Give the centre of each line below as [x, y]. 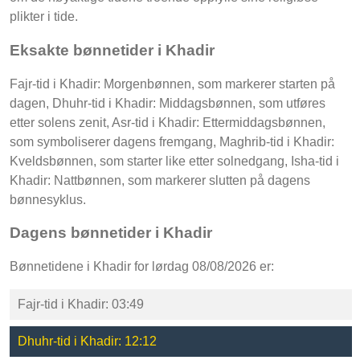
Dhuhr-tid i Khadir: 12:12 [87, 342]
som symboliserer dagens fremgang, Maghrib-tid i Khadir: [172, 141]
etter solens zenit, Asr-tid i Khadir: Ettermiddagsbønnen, [168, 122]
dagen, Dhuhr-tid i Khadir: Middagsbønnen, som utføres [168, 103]
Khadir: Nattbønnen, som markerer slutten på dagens [160, 180]
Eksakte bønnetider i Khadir [112, 50]
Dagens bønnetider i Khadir [111, 233]
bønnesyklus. [48, 199]
